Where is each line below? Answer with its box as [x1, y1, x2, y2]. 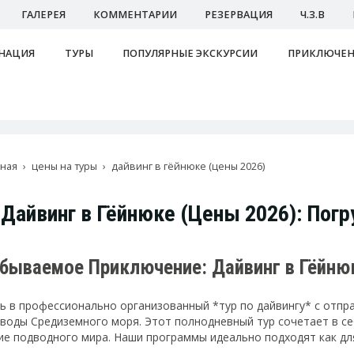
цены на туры [32, 160, 97, 173]
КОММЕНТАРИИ [93, 8, 177, 21]
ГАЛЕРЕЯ [21, 8, 66, 21]
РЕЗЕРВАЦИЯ [205, 8, 273, 21]
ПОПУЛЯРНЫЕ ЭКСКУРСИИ [122, 46, 258, 60]
